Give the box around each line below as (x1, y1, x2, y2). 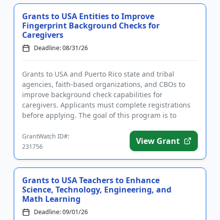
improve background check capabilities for (22, 90, 163, 100)
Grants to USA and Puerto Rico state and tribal (22, 69, 174, 79)
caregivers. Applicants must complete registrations (22, 100, 191, 110)
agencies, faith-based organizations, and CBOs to (22, 80, 185, 89)
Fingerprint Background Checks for (22, 20, 160, 31)
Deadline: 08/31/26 (34, 44, 88, 53)
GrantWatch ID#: (22, 132, 69, 141)
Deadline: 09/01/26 (34, 208, 88, 217)
